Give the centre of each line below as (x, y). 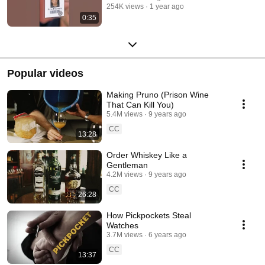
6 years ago (167, 235)
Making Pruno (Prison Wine (158, 94)
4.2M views (125, 174)
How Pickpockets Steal (149, 215)
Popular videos (45, 73)
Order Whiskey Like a (147, 155)
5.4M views (125, 114)
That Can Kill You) (140, 104)
